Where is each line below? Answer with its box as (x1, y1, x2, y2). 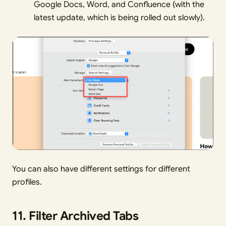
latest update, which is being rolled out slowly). (34, 13, 205, 23)
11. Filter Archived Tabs (12, 208, 139, 223)
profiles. (12, 177, 42, 187)
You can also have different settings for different (12, 163, 190, 174)
